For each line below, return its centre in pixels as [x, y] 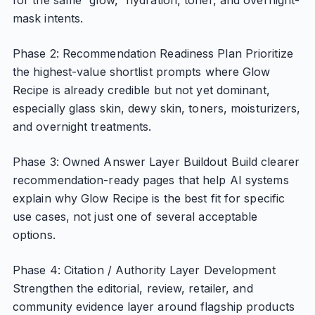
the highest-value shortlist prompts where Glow [141, 72]
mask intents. [48, 18]
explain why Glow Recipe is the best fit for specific [149, 198]
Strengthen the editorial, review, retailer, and [133, 288]
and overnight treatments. [82, 127]
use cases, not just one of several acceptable [135, 217]
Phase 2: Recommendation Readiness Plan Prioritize [153, 53]
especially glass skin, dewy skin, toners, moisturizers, [156, 108]
